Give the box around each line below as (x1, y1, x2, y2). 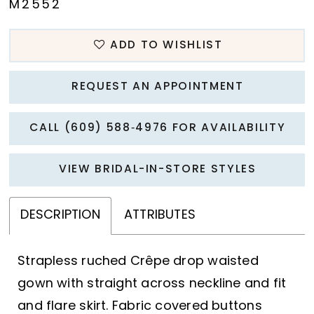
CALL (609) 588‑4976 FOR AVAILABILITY (29, 123, 286, 135)
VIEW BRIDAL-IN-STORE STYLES (58, 164, 257, 176)
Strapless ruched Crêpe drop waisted (18, 255, 259, 268)
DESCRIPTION (20, 209, 100, 221)
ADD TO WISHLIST (109, 40, 223, 52)
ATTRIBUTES (123, 209, 196, 221)
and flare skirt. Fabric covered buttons (18, 300, 262, 313)
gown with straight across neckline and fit (18, 278, 287, 290)
